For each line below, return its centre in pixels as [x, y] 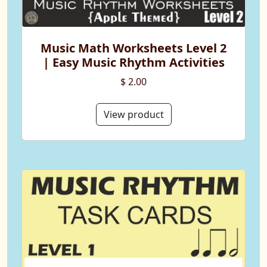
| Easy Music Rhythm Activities [133, 63]
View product [133, 115]
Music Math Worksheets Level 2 [133, 48]
